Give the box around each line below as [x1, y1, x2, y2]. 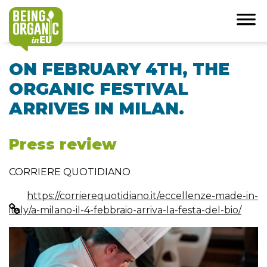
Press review [9, 135, 116, 153]
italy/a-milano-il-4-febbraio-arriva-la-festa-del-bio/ [9, 204, 241, 216]
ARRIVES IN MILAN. [9, 98, 184, 119]
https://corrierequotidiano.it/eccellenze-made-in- [27, 190, 258, 201]
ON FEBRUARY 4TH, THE [9, 59, 229, 79]
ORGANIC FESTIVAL [9, 79, 188, 99]
